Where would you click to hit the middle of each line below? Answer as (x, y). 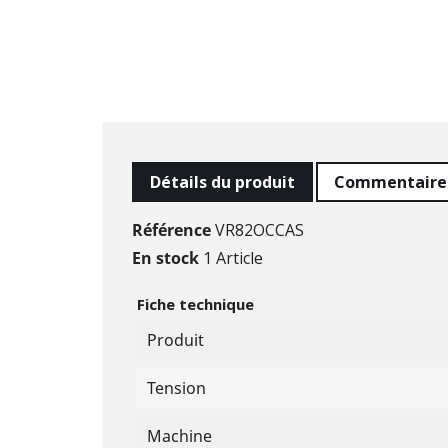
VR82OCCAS (259, 229)
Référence (171, 229)
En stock (165, 257)
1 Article (233, 257)
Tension (176, 387)
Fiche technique (195, 303)
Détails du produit (222, 181)
